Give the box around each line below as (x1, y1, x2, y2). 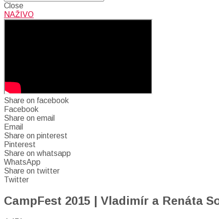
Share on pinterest (4, 131, 67, 140)
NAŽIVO (4, 10, 34, 19)
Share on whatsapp (4, 149, 71, 157)
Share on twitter (4, 167, 60, 175)
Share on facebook (4, 96, 69, 105)
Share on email (4, 114, 55, 122)
